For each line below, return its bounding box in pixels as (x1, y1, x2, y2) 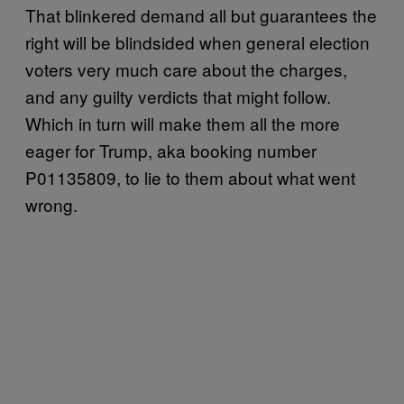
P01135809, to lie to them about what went (25, 164, 355, 189)
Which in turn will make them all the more (25, 110, 340, 135)
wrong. (25, 191, 78, 216)
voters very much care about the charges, (25, 56, 347, 81)
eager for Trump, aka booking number (25, 137, 317, 162)
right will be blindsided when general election (25, 29, 370, 54)
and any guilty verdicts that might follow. (25, 83, 331, 108)
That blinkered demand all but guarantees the (25, 2, 377, 27)
